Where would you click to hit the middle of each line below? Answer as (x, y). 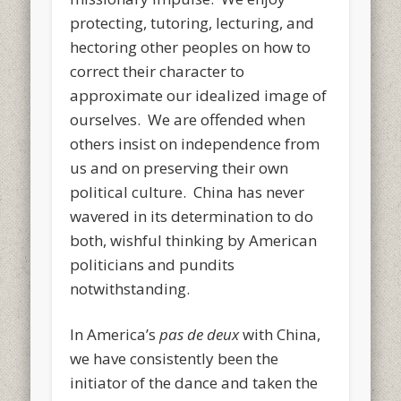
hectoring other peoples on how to (191, 47)
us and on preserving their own (179, 167)
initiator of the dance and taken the (194, 382)
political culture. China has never (188, 192)
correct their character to (158, 71)
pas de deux (200, 334)
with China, (280, 334)
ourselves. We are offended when (188, 119)
